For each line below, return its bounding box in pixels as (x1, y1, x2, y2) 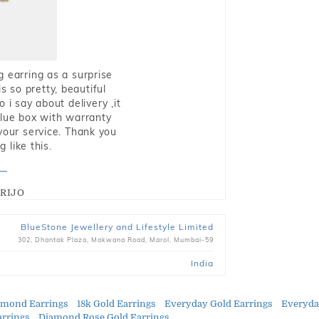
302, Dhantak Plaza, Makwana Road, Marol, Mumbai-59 (17, 236, 214, 244)
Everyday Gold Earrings (164, 298, 273, 309)
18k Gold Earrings (77, 298, 156, 309)
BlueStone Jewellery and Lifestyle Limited (20, 221, 214, 232)
